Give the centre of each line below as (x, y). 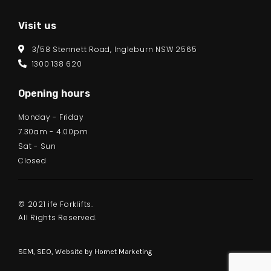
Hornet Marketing (123, 251)
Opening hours (54, 94)
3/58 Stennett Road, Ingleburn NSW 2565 (114, 50)
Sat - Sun (37, 146)
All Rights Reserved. (58, 218)
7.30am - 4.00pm (53, 132)
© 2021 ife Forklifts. (56, 204)
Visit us (37, 26)
